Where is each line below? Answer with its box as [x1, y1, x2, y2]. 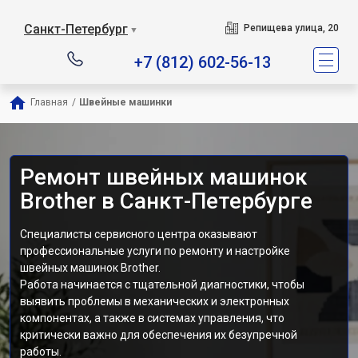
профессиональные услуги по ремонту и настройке [20, 245, 290, 257]
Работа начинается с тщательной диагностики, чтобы [20, 278, 304, 291]
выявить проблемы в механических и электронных [20, 295, 289, 308]
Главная [30, 97, 68, 108]
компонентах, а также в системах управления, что [20, 312, 284, 324]
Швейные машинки [79, 97, 172, 108]
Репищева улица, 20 [243, 22, 339, 34]
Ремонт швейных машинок [20, 164, 308, 190]
